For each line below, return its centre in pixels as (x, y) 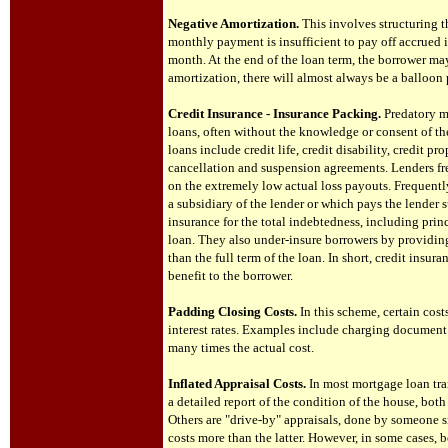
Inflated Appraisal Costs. (237, 383)
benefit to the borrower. (230, 275)
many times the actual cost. (241, 347)
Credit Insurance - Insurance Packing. (274, 113)
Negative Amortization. (233, 23)
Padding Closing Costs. (232, 311)
